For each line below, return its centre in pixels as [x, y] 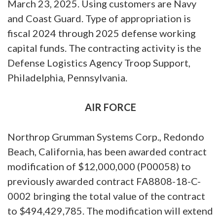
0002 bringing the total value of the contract [106, 196]
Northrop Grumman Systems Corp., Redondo [106, 136]
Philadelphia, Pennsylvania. [67, 77]
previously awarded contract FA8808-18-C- [104, 181]
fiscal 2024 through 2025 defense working [102, 33]
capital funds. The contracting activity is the [104, 48]
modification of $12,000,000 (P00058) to [99, 166]
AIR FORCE [110, 107]
